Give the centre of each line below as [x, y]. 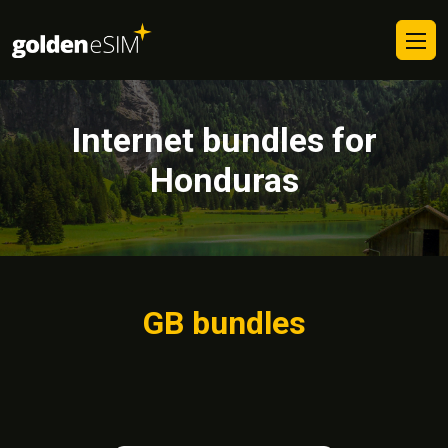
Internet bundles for [224, 140]
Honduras [224, 180]
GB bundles [224, 323]
